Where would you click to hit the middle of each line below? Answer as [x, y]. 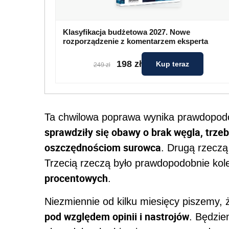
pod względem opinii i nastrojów [117, 217]
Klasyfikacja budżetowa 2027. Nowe [127, 32]
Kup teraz [172, 64]
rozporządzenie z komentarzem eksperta [135, 41]
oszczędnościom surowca [103, 148]
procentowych [76, 178]
